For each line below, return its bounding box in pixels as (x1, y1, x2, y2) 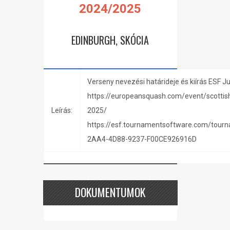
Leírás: (51, 106, 72, 114)
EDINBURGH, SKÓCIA (71, 32, 149, 48)
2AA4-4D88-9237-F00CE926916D (87, 135, 197, 143)
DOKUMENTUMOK (75, 184, 146, 200)
